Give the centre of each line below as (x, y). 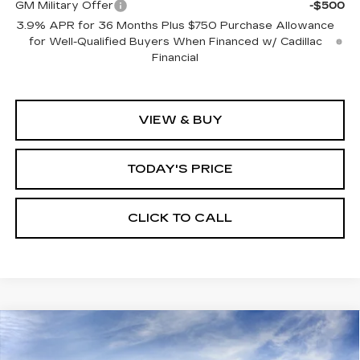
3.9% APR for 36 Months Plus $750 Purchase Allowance (176, 26)
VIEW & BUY (180, 120)
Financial (176, 58)
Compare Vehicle (85, 331)
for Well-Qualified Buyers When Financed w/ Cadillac (175, 42)
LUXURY (48, 349)
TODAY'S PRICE (180, 169)
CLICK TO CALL (180, 218)
